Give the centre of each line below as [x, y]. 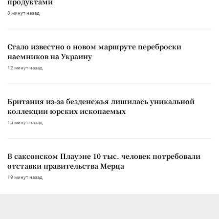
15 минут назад [25, 122]
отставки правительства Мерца [66, 165]
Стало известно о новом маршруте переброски [94, 46]
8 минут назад [23, 13]
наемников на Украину [50, 56]
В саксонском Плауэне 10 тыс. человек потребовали [104, 156]
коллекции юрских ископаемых [66, 111]
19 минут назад [25, 177]
